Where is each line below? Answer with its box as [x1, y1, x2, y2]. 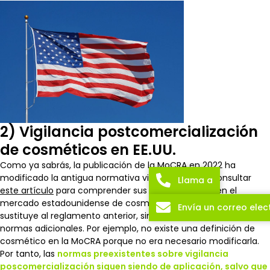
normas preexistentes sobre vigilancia [57, 247, 228, 260]
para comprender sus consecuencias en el [54, 184, 237, 196]
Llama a [178, 174, 213, 186]
